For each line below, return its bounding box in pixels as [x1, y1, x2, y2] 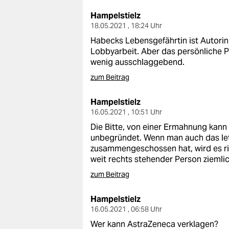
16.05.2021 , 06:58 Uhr [90, 204, 162, 214]
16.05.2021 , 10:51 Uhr [90, 107, 162, 117]
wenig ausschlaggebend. [90, 57, 185, 67]
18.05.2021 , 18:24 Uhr [90, 21, 162, 30]
